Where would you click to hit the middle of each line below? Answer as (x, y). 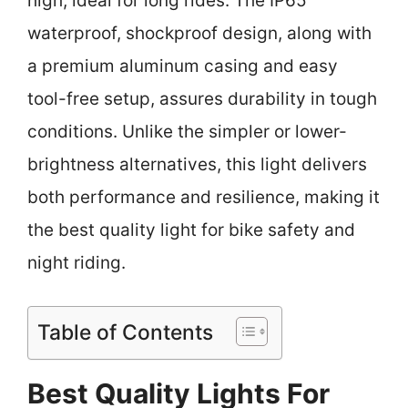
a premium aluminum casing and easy (183, 66)
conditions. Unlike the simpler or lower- (187, 132)
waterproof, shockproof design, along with (199, 33)
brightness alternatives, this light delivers (197, 164)
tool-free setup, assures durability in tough (202, 99)
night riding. (76, 263)
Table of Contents (125, 332)
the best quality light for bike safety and (191, 230)
